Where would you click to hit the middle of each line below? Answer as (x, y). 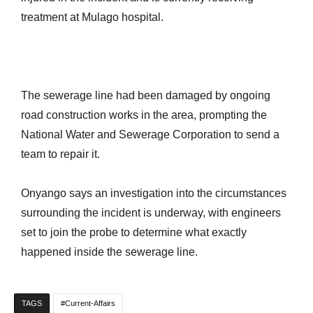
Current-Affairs (90, 303)
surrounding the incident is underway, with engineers (151, 213)
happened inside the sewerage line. (109, 252)
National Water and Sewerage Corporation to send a (150, 134)
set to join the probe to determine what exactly (134, 232)
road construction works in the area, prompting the (144, 115)
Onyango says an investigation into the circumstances (154, 193)
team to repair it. (60, 154)
